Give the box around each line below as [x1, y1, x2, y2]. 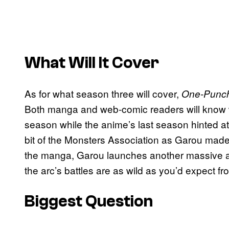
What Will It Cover [25, 53, 159, 72]
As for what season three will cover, [25, 86, 181, 101]
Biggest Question [25, 192, 153, 211]
